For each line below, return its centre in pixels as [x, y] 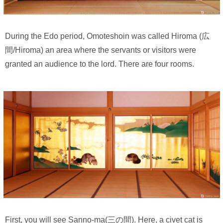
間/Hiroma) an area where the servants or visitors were [101, 50]
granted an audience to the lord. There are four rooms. [100, 64]
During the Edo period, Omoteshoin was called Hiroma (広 [107, 36]
